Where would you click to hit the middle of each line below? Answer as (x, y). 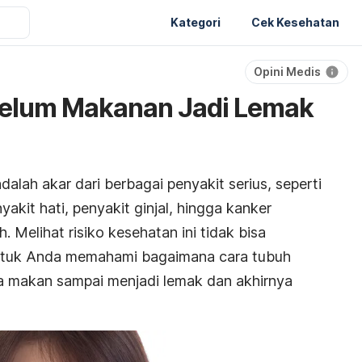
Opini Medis (287, 72)
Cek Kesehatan (295, 22)
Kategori (196, 22)
